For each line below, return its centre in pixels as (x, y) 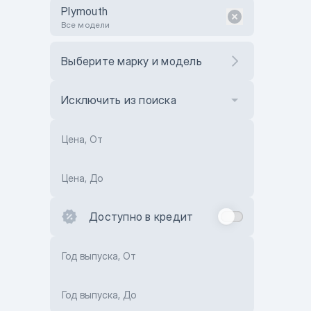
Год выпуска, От (99, 256)
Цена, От (82, 139)
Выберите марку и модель (132, 61)
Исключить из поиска (119, 100)
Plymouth (84, 11)
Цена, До (82, 178)
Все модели (85, 25)
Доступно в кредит (141, 217)
